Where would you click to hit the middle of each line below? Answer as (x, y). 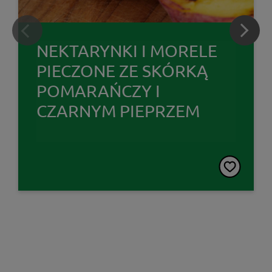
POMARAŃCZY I (98, 90)
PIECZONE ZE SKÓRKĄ (122, 70)
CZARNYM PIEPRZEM (118, 110)
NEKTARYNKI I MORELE (127, 50)
